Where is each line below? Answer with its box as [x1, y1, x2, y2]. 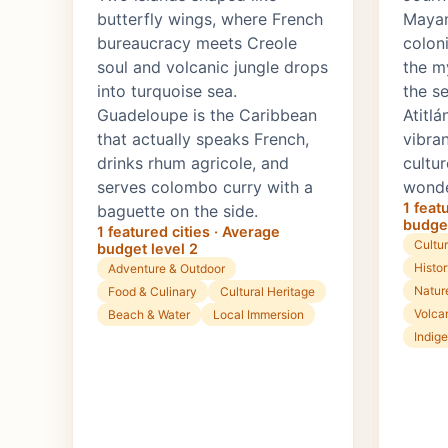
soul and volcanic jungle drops [97, 57, 328, 78]
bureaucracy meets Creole [97, 33, 297, 54]
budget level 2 [97, 240, 198, 258]
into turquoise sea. [97, 81, 237, 102]
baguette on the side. [97, 201, 258, 222]
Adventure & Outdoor [108, 261, 226, 277]
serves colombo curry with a [97, 177, 313, 198]
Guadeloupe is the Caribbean [97, 105, 317, 126]
